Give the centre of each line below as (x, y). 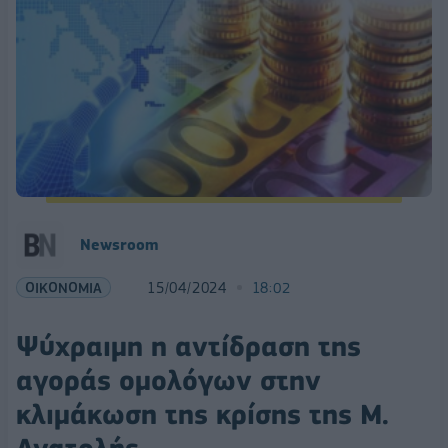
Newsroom (119, 244)
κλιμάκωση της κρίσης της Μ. (202, 414)
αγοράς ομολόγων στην (168, 380)
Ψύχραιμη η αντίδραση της (188, 346)
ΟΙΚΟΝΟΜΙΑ (63, 287)
